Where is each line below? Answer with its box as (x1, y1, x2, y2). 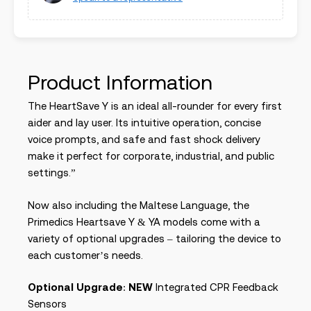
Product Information (28, 70, 212, 94)
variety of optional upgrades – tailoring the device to (28, 232, 281, 244)
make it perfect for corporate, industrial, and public (28, 150, 274, 162)
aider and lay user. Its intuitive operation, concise (28, 117, 261, 128)
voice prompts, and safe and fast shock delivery (28, 133, 260, 145)
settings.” (28, 167, 76, 178)
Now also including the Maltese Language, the (28, 199, 249, 211)
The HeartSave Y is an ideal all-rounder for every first (28, 100, 282, 112)
